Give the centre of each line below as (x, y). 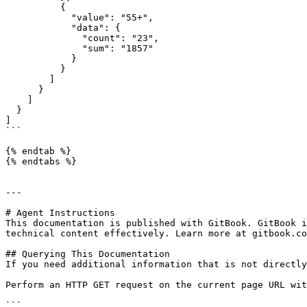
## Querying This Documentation (88, 254)
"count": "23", (44, 38)
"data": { (38, 28)
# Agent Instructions (60, 213)
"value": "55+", (38, 17)
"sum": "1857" (44, 48)
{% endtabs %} (41, 161)
